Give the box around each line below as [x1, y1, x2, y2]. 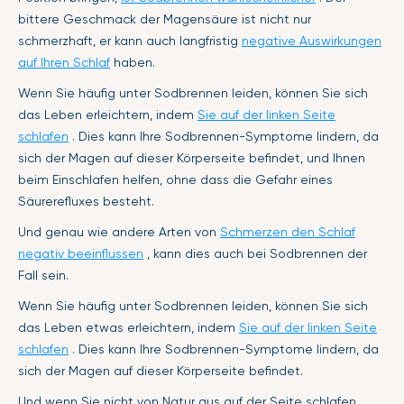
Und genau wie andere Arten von [18, 224, 220, 239]
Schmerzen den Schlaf [220, 224, 355, 239]
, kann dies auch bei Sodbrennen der [143, 245, 367, 261]
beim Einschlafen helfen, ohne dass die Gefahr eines [18, 171, 333, 187]
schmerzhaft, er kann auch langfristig [18, 32, 242, 48]
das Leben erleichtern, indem [18, 106, 197, 122]
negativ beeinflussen [18, 245, 143, 261]
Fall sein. [18, 267, 69, 282]
